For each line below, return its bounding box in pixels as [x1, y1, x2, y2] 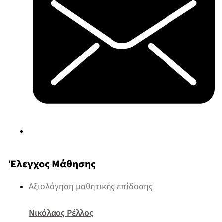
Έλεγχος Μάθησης [9, 156, 96, 172]
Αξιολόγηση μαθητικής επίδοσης [29, 180, 153, 193]
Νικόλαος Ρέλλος [29, 207, 93, 220]
